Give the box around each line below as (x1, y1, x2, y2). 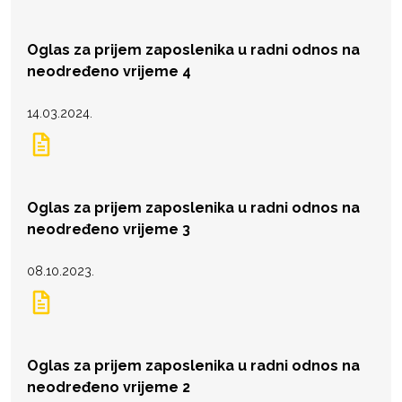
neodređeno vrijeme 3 (27, 220, 190, 238)
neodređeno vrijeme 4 (27, 62, 191, 80)
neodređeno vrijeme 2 (27, 378, 190, 396)
